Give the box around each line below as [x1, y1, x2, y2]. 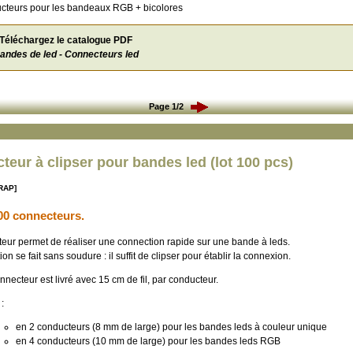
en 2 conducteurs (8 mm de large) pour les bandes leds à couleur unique [16, 321, 327, 333]
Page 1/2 [148, 101, 191, 111]
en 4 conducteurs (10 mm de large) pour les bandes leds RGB [16, 335, 281, 347]
